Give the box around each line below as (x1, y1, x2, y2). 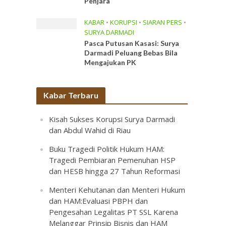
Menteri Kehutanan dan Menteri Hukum (49, 185, 186, 195)
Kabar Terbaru (43, 90, 99, 100)
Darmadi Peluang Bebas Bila (84, 48, 178, 57)
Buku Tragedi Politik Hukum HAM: (49, 144, 165, 154)
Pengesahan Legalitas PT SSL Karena (49, 207, 179, 217)
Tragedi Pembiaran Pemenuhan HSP (49, 155, 176, 165)
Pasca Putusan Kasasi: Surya (84, 39, 180, 47)
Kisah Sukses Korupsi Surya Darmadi (49, 114, 176, 124)
